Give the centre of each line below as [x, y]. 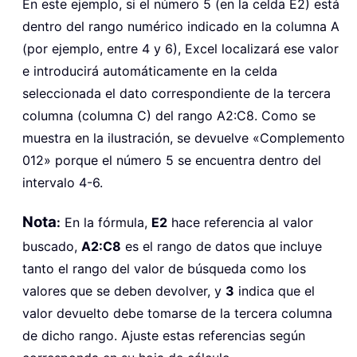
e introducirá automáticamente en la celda [150, 71]
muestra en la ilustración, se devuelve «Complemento [184, 137]
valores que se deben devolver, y [124, 290]
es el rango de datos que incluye [222, 246]
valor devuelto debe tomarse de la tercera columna [177, 313]
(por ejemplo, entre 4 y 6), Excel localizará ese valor [180, 48]
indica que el [275, 290]
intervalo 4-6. [63, 182]
